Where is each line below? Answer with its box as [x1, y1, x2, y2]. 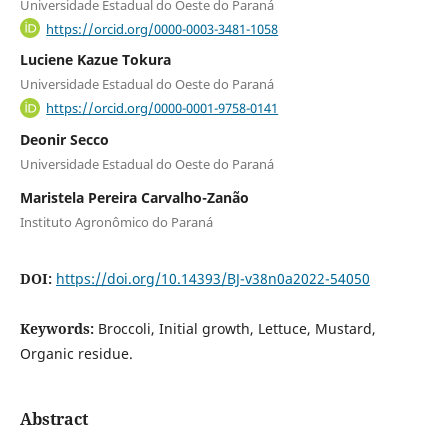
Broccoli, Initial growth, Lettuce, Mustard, [97, 318, 376, 338]
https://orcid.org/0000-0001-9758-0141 [46, 98, 279, 117]
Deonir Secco [19, 129, 109, 149]
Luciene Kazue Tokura [19, 50, 171, 70]
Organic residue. [19, 343, 133, 363]
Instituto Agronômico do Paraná [19, 212, 213, 231]
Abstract [19, 407, 88, 430]
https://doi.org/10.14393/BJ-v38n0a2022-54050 [55, 268, 370, 288]
